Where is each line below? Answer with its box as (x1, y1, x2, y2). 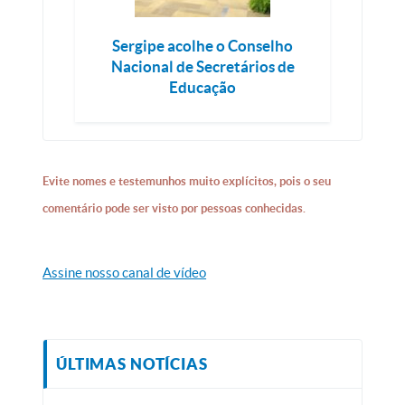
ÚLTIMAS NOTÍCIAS (56, 355, 208, 372)
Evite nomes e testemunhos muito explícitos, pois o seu (42, 174, 332, 188)
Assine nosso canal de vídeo (42, 265, 207, 280)
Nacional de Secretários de (110, 58, 295, 75)
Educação (169, 79, 236, 96)
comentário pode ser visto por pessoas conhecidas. (42, 202, 306, 215)
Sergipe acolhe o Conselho (112, 37, 293, 54)
